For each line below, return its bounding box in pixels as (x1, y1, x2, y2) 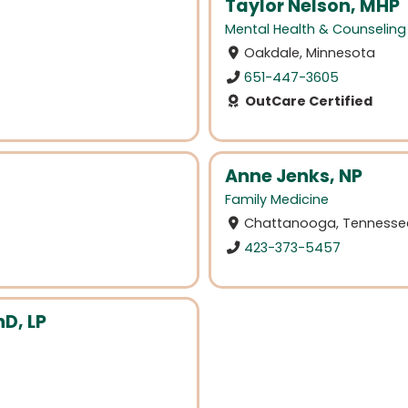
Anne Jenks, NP (225, 163, 362, 189)
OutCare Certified (241, 91, 372, 110)
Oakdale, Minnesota (244, 44, 376, 63)
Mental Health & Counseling (225, 19, 406, 38)
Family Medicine (225, 189, 329, 209)
